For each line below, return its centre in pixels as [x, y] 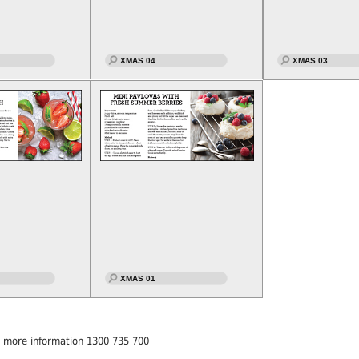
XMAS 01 [137, 278]
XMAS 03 [310, 60]
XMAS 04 [137, 60]
